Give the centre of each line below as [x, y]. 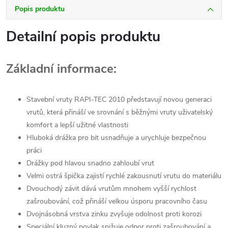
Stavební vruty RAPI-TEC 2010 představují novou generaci [119, 99]
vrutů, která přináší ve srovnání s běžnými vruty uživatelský [120, 112]
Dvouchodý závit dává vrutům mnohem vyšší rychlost [111, 189]
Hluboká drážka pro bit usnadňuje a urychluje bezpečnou [116, 138]
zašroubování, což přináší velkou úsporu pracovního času [117, 201]
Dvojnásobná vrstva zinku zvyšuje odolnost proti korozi [114, 214]
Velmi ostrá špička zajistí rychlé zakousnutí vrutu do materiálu [124, 176]
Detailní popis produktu [83, 37]
